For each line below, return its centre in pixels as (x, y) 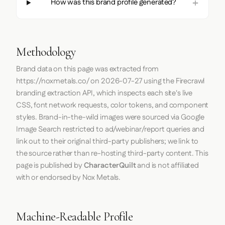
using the (159, 81)
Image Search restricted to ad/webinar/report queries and (110, 130)
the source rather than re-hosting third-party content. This (112, 154)
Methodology (46, 52)
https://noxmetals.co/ (53, 81)
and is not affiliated (167, 166)
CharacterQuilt (110, 166)
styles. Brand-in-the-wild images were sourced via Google (110, 118)
